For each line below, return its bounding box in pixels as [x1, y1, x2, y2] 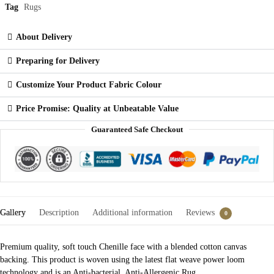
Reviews [186, 208, 215, 218]
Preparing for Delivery [16, 56, 100, 66]
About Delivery [16, 32, 72, 42]
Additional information [92, 208, 172, 218]
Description [39, 208, 79, 218]
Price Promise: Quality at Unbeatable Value [16, 104, 179, 114]
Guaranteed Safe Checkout [91, 125, 183, 135]
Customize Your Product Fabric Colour [16, 80, 161, 90]
